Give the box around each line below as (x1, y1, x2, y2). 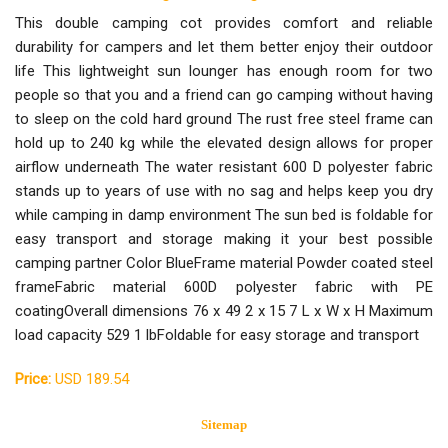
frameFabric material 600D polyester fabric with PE (15, 277, 433, 296)
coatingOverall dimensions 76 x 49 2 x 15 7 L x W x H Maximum (15, 301, 433, 320)
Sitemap (201, 416, 247, 432)
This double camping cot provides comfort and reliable (15, 13, 433, 32)
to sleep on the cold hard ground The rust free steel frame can (15, 109, 433, 128)
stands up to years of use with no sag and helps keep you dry (15, 181, 433, 200)
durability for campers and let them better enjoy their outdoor (15, 37, 433, 56)
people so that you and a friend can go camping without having (15, 85, 433, 104)
